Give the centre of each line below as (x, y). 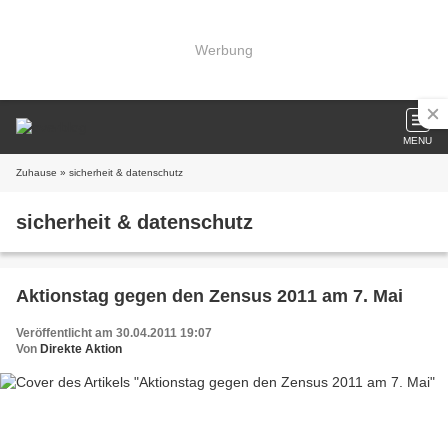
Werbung (224, 49)
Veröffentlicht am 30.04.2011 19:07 (114, 333)
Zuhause (36, 172)
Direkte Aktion (81, 349)
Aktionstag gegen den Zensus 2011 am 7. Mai (209, 296)
